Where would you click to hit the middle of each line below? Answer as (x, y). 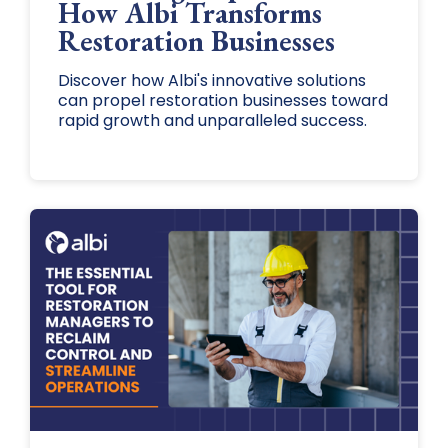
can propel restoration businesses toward (222, 100)
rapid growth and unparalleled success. (212, 120)
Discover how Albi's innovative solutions (211, 80)
